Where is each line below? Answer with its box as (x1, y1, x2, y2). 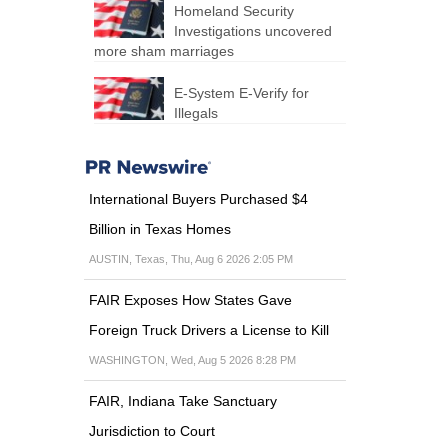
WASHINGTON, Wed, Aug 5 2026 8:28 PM (88, 353, 296, 366)
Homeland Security (173, 2, 294, 19)
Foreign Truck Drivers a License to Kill (88, 321, 329, 338)
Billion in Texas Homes (88, 220, 231, 237)
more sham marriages (93, 42, 234, 59)
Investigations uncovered (173, 22, 332, 39)
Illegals (173, 104, 218, 121)
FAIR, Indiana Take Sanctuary (88, 392, 277, 409)
